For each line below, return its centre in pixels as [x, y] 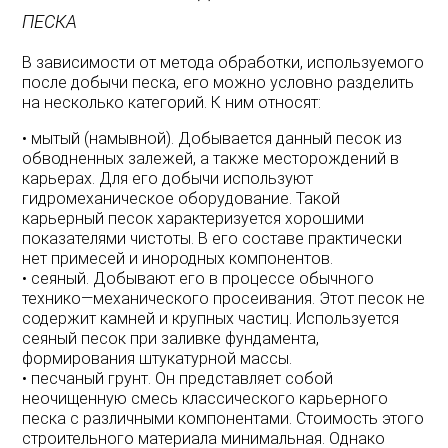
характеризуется [219, 218]
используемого [366, 62]
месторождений [325, 158]
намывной [128, 138]
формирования [79, 358]
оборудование [234, 198]
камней [128, 318]
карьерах [57, 178]
